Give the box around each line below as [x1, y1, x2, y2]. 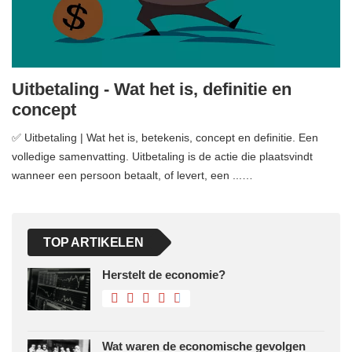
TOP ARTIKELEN [43, 236, 144, 250]
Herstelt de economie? [102, 268, 225, 282]
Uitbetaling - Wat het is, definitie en [12, 79, 291, 100]
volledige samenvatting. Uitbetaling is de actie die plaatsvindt [12, 150, 313, 163]
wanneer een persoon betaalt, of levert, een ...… [12, 169, 253, 182]
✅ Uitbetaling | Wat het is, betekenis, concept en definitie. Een [12, 131, 318, 145]
